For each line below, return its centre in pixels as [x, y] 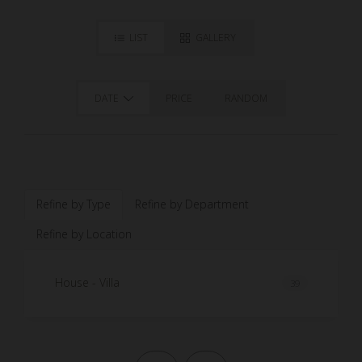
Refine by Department [192, 204]
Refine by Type [74, 204]
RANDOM [246, 98]
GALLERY [215, 37]
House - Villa [87, 283]
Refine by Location [84, 234]
